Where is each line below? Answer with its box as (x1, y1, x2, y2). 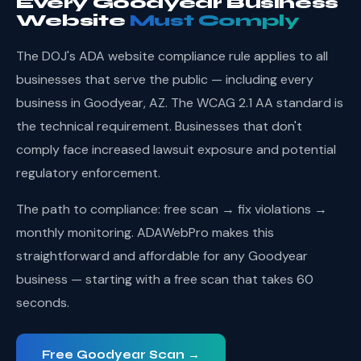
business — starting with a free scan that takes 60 (16, 271, 313, 288)
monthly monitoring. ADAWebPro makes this (16, 224, 274, 241)
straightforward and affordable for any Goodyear (16, 247, 308, 264)
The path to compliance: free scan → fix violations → (16, 201, 327, 218)
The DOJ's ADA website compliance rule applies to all (16, 48, 328, 64)
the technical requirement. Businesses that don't (16, 118, 302, 135)
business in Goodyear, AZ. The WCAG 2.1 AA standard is (16, 94, 343, 111)
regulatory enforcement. (16, 164, 160, 181)
